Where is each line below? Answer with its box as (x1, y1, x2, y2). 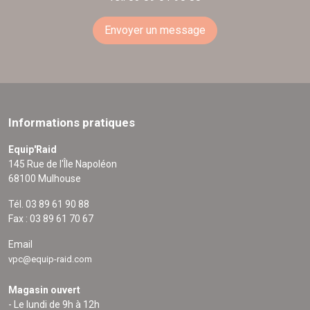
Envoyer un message (104, 24, 206, 37)
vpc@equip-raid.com (8, 254, 92, 265)
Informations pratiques (8, 116, 135, 130)
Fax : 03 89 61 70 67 (8, 213, 93, 225)
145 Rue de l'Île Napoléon (8, 158, 117, 170)
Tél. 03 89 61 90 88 (8, 199, 89, 210)
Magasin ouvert (8, 284, 80, 296)
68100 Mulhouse (8, 173, 81, 185)
